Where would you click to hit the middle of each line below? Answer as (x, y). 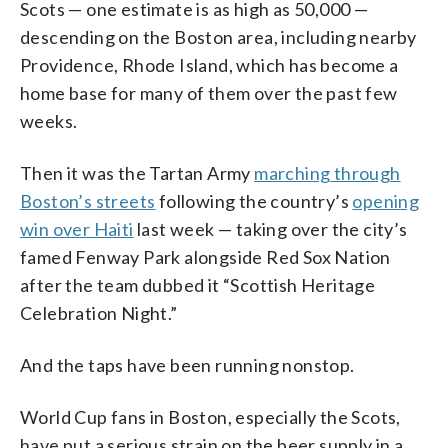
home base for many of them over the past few (209, 92)
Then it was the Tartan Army (137, 172)
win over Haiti (77, 228)
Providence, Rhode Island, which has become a (209, 64)
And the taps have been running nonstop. (187, 364)
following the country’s (254, 200)
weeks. (49, 120)
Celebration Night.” (99, 312)
